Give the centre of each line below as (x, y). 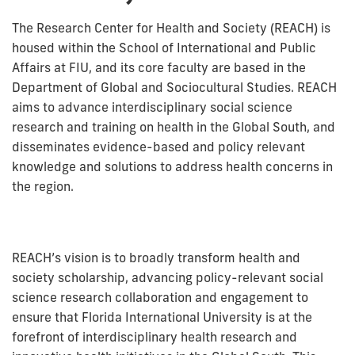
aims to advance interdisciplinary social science (152, 107)
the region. (44, 186)
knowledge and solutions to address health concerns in (172, 166)
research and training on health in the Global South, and (174, 126)
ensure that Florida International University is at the (162, 317)
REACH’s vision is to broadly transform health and (156, 257)
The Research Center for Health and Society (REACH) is (171, 27)
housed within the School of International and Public (164, 47)
